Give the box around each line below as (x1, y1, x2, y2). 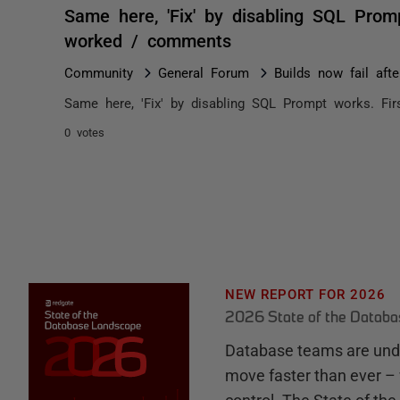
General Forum (158, 65, 249, 79)
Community (64, 65, 133, 79)
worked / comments (64, 30, 231, 48)
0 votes (64, 126, 104, 137)
